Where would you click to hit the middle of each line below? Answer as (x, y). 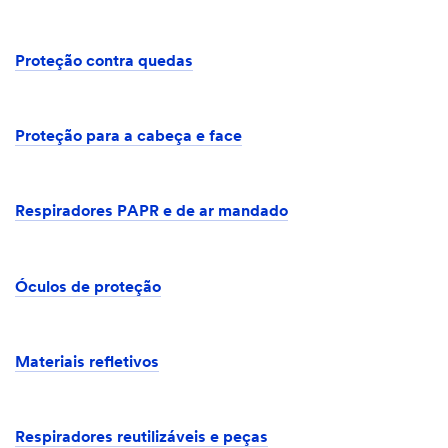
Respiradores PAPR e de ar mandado (151, 212)
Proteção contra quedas (104, 62)
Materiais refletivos (87, 362)
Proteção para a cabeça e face (128, 137)
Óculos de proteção (88, 287)
